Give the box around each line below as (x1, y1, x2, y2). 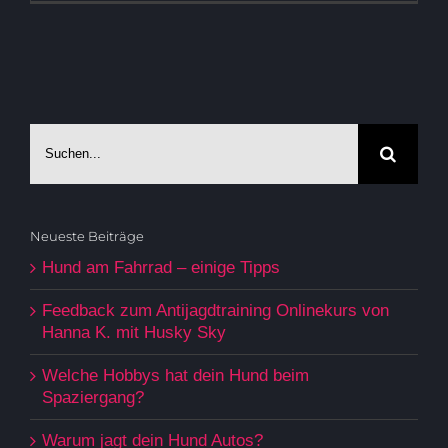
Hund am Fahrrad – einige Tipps (42, 257, 280, 277)
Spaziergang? (42, 387, 144, 407)
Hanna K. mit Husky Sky (42, 322, 226, 342)
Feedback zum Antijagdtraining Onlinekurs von (42, 300, 389, 320)
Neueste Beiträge (30, 227, 144, 244)
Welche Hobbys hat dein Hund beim (42, 365, 309, 385)
